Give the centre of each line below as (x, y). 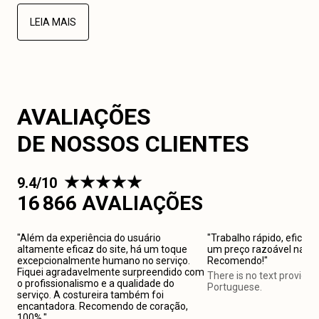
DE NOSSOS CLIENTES (133, 144)
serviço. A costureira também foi (90, 295)
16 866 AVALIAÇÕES (110, 203)
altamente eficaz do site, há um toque (102, 249)
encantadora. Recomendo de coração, (103, 306)
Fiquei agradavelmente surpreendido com (111, 272)
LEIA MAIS (53, 22)
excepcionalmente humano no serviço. (104, 261)
